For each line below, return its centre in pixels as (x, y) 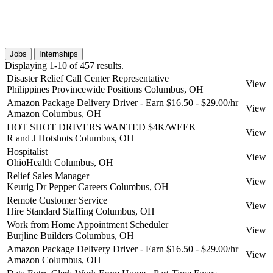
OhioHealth (29, 162)
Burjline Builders (40, 235)
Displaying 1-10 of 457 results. (64, 65)
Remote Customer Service (57, 200)
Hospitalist (27, 151)
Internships (58, 54)
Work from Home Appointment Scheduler (87, 224)
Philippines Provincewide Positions (74, 89)
